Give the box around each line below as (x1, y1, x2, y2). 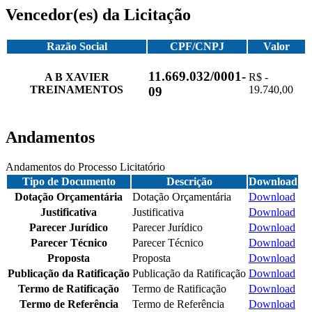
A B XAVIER (44, 71, 109, 84)
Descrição (166, 175, 212, 188)
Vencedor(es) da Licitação (6, 6, 191, 24)
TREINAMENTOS (30, 84, 123, 96)
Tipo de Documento (22, 175, 116, 188)
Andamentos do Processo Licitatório (6, 161, 165, 173)
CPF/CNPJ (170, 40, 224, 53)
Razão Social (46, 40, 107, 53)
